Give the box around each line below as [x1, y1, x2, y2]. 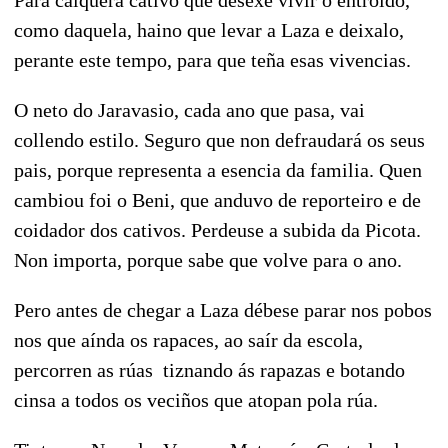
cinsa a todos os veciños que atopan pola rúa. [14, 388, 378, 411]
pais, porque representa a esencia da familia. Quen [14, 158, 422, 181]
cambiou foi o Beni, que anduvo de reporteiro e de [14, 188, 421, 211]
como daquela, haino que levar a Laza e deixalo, [14, 18, 404, 41]
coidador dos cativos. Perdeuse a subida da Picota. [14, 218, 421, 241]
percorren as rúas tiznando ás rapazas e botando [14, 358, 405, 381]
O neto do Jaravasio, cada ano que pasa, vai [14, 98, 365, 121]
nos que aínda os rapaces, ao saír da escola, [14, 328, 363, 351]
